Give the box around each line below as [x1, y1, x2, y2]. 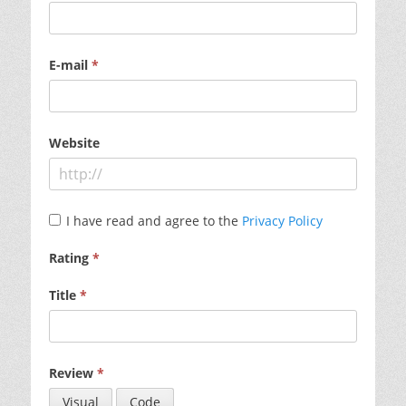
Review [49, 364, 93, 382]
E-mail [49, 56, 88, 73]
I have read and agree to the [65, 212, 242, 229]
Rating [49, 249, 89, 266]
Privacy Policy [241, 212, 323, 229]
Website [49, 134, 100, 151]
